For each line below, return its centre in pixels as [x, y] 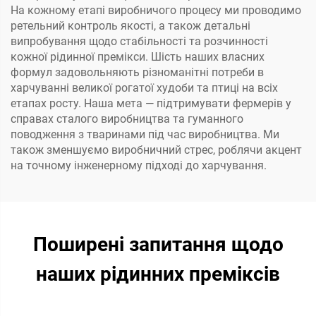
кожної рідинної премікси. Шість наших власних [138, 57]
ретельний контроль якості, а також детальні [130, 26]
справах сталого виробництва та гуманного [127, 119]
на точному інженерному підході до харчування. [139, 166]
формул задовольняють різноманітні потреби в [137, 73]
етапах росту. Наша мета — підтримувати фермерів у [151, 104]
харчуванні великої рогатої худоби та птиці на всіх [144, 88]
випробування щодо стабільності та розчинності [139, 42]
